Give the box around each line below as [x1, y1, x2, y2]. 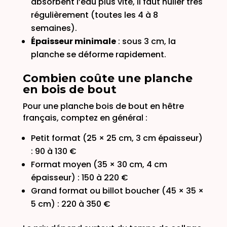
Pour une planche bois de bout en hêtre [22, 100, 184, 112]
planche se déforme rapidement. [30, 48, 166, 60]
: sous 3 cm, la [116, 35, 176, 47]
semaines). [30, 22, 77, 34]
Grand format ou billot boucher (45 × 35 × [30, 184, 204, 197]
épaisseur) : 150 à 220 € [30, 171, 128, 183]
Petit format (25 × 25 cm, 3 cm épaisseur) [30, 132, 203, 144]
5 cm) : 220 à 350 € [30, 198, 110, 210]
